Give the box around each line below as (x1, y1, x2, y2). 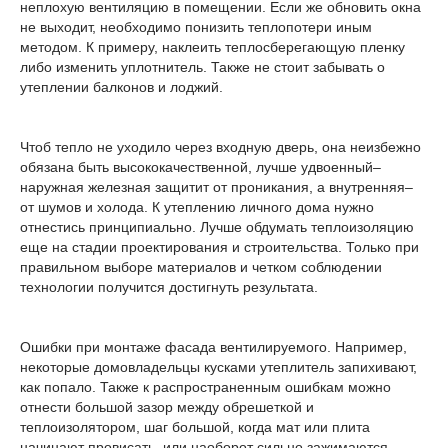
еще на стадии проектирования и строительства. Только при (20, 239, 419, 255)
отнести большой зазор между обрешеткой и (20, 399, 314, 415)
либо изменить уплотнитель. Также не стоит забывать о (20, 59, 385, 75)
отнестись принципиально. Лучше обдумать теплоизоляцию (20, 219, 414, 235)
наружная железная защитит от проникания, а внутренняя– (20, 179, 413, 195)
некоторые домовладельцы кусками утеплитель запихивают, (20, 359, 417, 375)
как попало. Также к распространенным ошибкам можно (20, 379, 391, 395)
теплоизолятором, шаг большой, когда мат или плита (20, 419, 370, 435)
